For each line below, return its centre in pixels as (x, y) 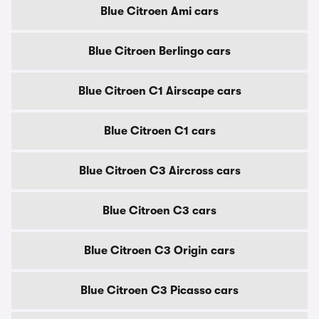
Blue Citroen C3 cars (159, 211)
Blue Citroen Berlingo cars (159, 51)
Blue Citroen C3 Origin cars (159, 251)
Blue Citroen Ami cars (159, 11)
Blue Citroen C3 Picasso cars (159, 291)
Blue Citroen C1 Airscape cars (159, 91)
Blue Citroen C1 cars (159, 131)
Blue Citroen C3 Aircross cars (159, 171)
